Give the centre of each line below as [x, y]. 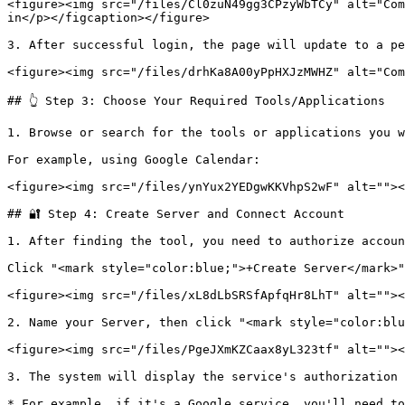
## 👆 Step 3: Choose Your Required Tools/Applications [196, 101]
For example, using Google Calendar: [134, 160]
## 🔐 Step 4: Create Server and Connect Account [176, 214]
